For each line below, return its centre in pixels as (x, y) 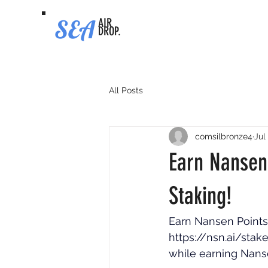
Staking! (200, 196)
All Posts (126, 90)
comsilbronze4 (224, 136)
